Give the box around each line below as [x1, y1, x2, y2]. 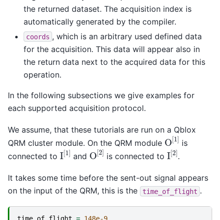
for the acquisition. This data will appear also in [24, 44, 200, 54]
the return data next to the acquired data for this [24, 56, 205, 67]
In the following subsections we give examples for [8, 90, 194, 100]
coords [26, 32, 50, 41]
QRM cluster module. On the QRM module [8, 137, 165, 148]
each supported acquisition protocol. [8, 103, 146, 113]
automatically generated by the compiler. [24, 16, 176, 27]
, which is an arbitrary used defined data [52, 31, 202, 41]
